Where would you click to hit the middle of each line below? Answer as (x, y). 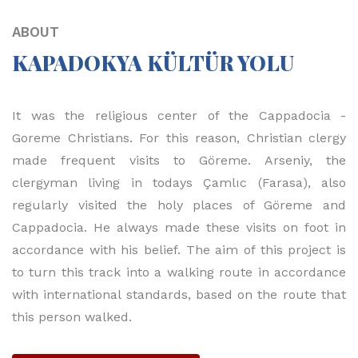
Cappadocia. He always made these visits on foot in (179, 228)
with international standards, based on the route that (179, 295)
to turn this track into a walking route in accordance (179, 272)
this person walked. (72, 317)
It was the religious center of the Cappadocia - (179, 116)
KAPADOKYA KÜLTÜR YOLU (153, 63)
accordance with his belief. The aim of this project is (179, 250)
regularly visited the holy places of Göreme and (179, 205)
